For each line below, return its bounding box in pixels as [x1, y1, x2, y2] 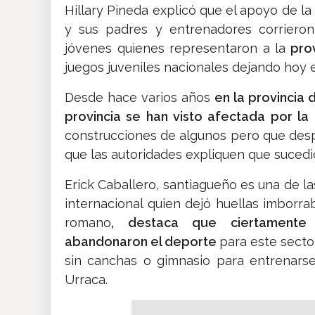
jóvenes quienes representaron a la [65, 41, 286, 56]
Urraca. [65, 272, 108, 288]
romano [65, 215, 111, 231]
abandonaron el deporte [65, 234, 220, 250]
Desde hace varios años [65, 90, 211, 105]
